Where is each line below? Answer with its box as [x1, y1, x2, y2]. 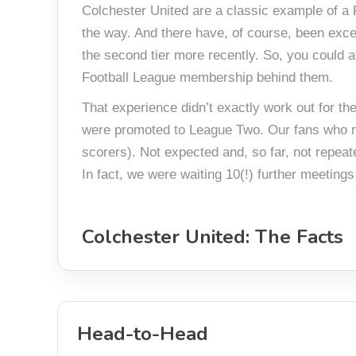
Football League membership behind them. [82, 70, 333, 85]
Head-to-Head [77, 321, 208, 346]
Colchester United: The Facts [82, 224, 343, 250]
